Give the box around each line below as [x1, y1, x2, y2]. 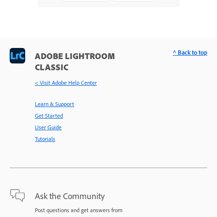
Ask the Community [35, 190, 105, 201]
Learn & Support [35, 100, 74, 108]
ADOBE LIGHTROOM [35, 50, 115, 61]
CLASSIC [35, 61, 68, 72]
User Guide [35, 123, 62, 131]
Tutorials [35, 135, 55, 142]
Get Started [35, 111, 63, 119]
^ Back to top [173, 48, 207, 56]
